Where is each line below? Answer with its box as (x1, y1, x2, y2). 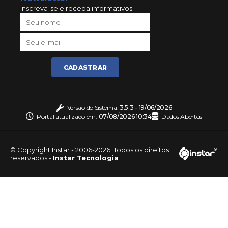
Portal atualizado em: (37, 112, 99, 120)
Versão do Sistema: (67, 104, 120, 112)
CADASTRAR (63, 63, 107, 71)
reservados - (10, 153, 53, 162)
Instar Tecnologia (53, 153, 119, 162)
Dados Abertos (161, 112, 203, 120)
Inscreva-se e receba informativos (20, 4, 132, 13)
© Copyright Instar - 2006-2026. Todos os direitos (10, 145, 169, 154)
